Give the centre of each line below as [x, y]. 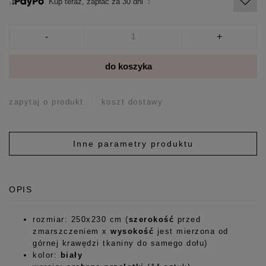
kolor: [47, 255]
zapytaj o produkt [46, 102]
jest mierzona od [191, 231]
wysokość [132, 231]
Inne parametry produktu [133, 143]
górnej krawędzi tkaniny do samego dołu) [120, 243]
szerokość [151, 219]
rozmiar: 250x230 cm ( [81, 219]
